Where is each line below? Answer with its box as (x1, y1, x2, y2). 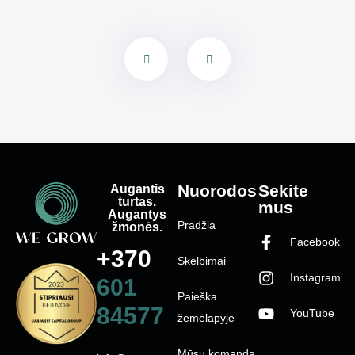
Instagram (290, 271, 341, 284)
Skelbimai (177, 254, 226, 268)
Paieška (177, 290, 217, 303)
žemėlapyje (177, 311, 235, 325)
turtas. (118, 194, 156, 209)
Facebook (290, 235, 340, 249)
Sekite (258, 181, 308, 200)
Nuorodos (177, 181, 257, 200)
